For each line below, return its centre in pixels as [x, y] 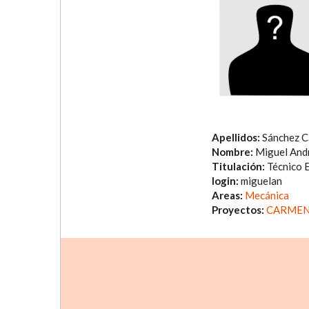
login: [226, 181]
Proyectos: [239, 210]
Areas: [228, 196]
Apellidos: [237, 138]
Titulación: [239, 167]
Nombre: [233, 152]
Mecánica [267, 196]
